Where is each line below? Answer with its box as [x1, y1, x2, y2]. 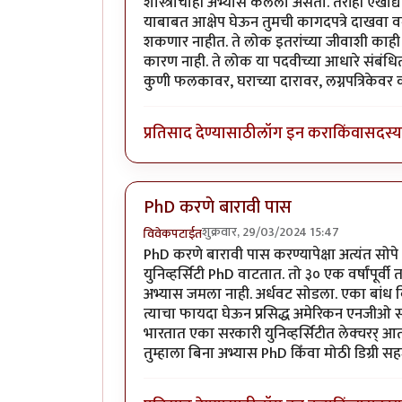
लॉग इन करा [257, 118, 333, 147]
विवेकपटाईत [144, 223, 202, 245]
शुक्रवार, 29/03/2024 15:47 [202, 222, 339, 243]
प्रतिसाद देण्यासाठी [144, 118, 257, 147]
